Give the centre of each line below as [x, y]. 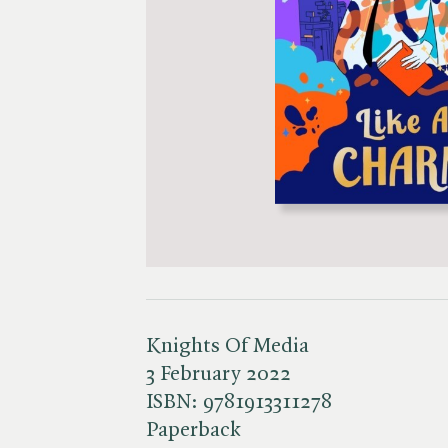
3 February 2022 [218, 374]
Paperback [193, 430]
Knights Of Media [227, 346]
